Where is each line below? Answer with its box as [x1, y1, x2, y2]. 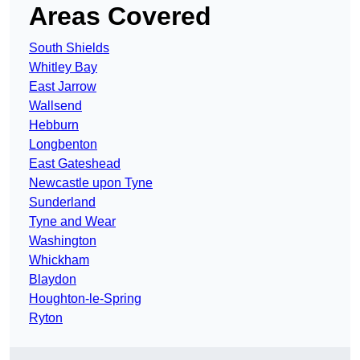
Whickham [29, 253, 89, 268]
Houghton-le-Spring [29, 292, 141, 306]
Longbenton [29, 137, 97, 152]
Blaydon [29, 272, 76, 287]
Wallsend [29, 99, 82, 113]
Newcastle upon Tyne [29, 176, 153, 190]
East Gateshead [29, 157, 121, 171]
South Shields [29, 41, 109, 55]
